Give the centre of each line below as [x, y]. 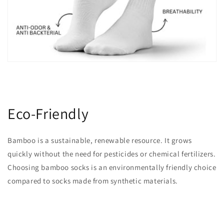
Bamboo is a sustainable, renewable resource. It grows [100, 140]
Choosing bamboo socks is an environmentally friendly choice [112, 167]
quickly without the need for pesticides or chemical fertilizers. [112, 153]
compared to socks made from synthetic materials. [93, 180]
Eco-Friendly [48, 113]
